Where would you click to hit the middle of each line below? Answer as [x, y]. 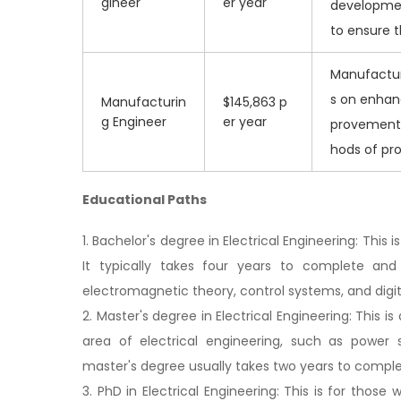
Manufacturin [144, 102]
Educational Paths [145, 200]
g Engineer [134, 122]
